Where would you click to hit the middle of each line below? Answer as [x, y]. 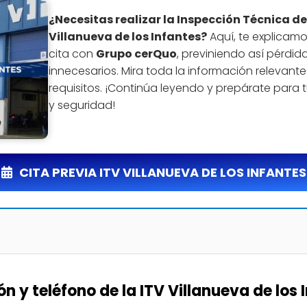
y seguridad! [82, 106]
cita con [72, 54]
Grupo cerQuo [136, 54]
